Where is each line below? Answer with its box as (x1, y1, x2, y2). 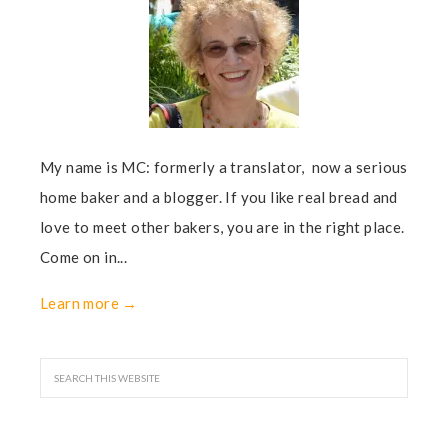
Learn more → (40, 294, 138, 312)
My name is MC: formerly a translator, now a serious (40, 158, 408, 176)
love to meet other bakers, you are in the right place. (40, 218, 405, 236)
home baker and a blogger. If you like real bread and (40, 188, 398, 206)
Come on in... (40, 248, 128, 266)
